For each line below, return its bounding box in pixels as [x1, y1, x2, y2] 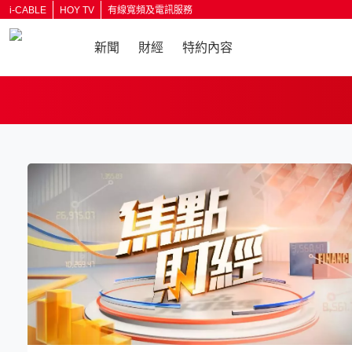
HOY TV [60, 4, 94, 16]
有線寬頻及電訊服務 [108, 4, 192, 16]
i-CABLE [9, 4, 46, 16]
